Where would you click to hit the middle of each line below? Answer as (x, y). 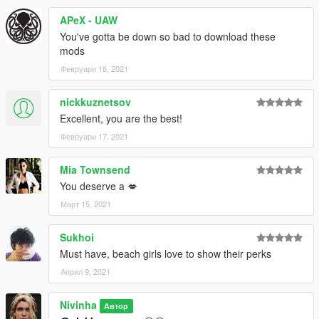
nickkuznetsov (95, 102)
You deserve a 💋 (99, 186)
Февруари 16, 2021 (94, 69)
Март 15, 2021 (86, 204)
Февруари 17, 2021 (94, 136)
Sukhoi (77, 237)
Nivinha (78, 305)
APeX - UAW (89, 20)
